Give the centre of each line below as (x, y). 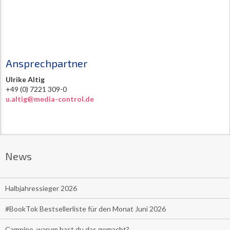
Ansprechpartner (47, 63)
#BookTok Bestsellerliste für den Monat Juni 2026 (85, 209)
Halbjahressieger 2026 (41, 188)
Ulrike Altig (25, 80)
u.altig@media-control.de (50, 99)
